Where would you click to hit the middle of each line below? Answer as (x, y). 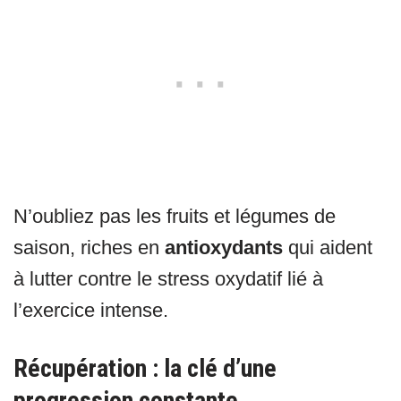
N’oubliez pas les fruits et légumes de (175, 217)
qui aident (328, 248)
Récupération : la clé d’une (145, 369)
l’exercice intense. (91, 311)
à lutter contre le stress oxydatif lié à (168, 279)
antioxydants (224, 248)
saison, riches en (89, 248)
